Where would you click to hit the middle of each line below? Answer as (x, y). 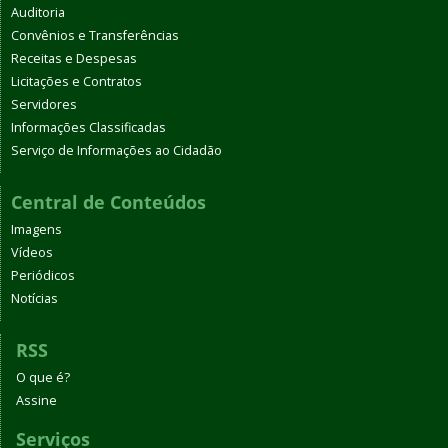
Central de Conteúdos (108, 201)
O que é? (43, 377)
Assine (36, 400)
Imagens (36, 229)
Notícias (34, 298)
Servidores (44, 104)
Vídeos (32, 252)
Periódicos (43, 275)
